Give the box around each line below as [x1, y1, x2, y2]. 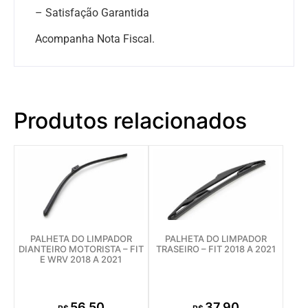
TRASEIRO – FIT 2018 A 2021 [155, 243, 276, 254]
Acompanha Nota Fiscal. [35, 32, 155, 46]
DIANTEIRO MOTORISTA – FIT [18, 243, 144, 254]
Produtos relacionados [14, 107, 247, 134]
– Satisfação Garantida [35, 5, 149, 19]
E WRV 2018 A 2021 [40, 253, 122, 265]
